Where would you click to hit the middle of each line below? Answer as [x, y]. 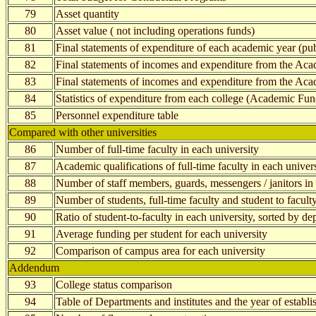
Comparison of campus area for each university [160, 250]
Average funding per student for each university [162, 233]
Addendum [34, 267]
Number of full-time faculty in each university [157, 149]
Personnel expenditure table [117, 115]
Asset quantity [87, 13]
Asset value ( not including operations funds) [155, 30]
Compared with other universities [83, 132]
